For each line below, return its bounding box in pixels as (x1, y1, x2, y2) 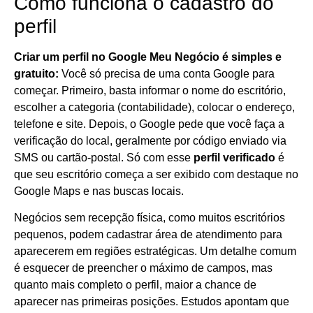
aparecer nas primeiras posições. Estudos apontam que (14, 296, 289, 308)
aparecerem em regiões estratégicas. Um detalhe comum (14, 245, 296, 258)
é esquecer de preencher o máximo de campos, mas (14, 262, 272, 275)
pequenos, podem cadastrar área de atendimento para (14, 228, 282, 241)
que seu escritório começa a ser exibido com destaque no (14, 168, 298, 180)
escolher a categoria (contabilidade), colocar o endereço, (14, 101, 295, 113)
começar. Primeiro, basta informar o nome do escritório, (14, 84, 286, 96)
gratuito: (14, 67, 59, 80)
